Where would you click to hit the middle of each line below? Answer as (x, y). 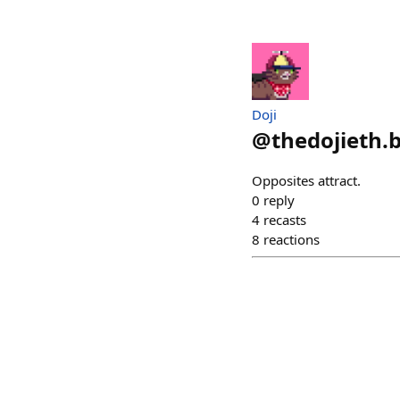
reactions (292, 239)
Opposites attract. (306, 180)
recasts (285, 220)
